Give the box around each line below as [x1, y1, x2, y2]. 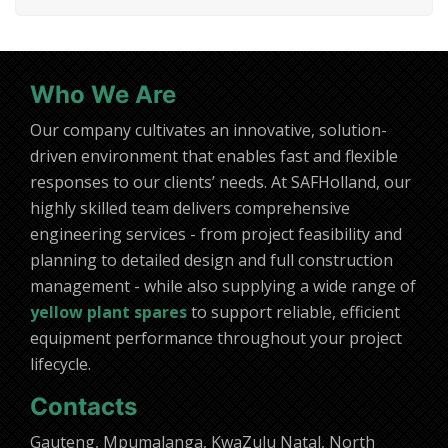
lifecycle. [30, 353, 91, 376]
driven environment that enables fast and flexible [30, 145, 398, 168]
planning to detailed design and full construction [30, 249, 393, 272]
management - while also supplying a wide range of [30, 275, 416, 298]
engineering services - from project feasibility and [30, 223, 402, 246]
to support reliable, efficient [187, 301, 400, 324]
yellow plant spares [30, 301, 187, 324]
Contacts [30, 392, 137, 422]
